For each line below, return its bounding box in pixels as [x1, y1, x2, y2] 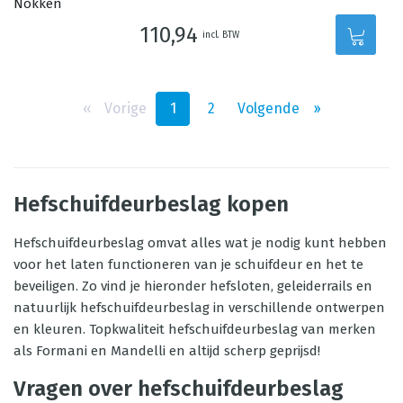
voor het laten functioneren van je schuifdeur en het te [13, 256, 363, 273]
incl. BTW [202, 29, 240, 40]
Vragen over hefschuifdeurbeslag [13, 376, 344, 401]
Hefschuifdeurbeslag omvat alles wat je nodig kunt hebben [13, 235, 387, 251]
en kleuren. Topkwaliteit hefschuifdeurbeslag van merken [13, 321, 376, 337]
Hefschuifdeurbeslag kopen [13, 192, 289, 217]
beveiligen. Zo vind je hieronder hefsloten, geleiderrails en [13, 278, 372, 294]
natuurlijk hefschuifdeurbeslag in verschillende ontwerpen [13, 300, 385, 316]
